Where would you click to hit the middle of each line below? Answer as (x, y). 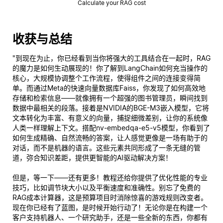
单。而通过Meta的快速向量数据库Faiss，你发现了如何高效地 (109, 88)
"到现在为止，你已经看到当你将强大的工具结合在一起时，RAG (111, 58)
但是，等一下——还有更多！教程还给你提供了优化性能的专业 (110, 177)
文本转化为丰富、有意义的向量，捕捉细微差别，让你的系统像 (110, 117)
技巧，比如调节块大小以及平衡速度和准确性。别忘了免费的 (107, 187)
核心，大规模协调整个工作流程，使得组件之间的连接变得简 (107, 78)
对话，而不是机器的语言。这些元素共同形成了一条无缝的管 (107, 147)
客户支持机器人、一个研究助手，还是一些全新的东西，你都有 (110, 217)
